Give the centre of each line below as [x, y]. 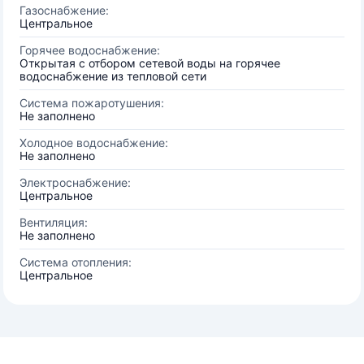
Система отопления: [76, 262]
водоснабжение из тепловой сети [113, 76]
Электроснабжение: [75, 182]
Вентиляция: [54, 222]
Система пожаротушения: [92, 103]
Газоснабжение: [64, 10]
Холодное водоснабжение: [94, 143]
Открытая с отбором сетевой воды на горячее [150, 63]
